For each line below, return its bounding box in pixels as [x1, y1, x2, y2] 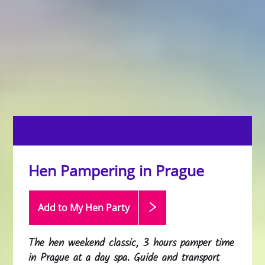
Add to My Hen [38, 201, 106, 214]
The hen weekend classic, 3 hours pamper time [28, 234, 235, 252]
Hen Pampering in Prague [28, 160, 205, 180]
